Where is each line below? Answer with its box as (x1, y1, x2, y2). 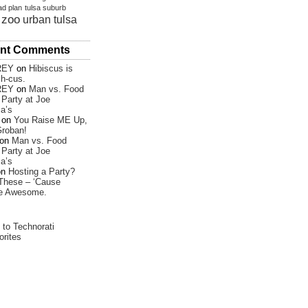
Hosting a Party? (8, 166, 75, 177)
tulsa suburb (25, 3, 66, 12)
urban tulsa (23, 14, 77, 25)
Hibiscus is (29, 63, 73, 74)
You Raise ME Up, (14, 115, 87, 125)
